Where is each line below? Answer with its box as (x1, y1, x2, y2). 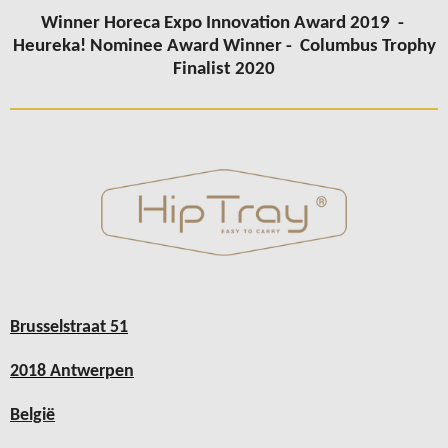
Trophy (377, 37, 436, 57)
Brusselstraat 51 (10, 319, 128, 337)
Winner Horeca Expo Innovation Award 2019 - (40, 14, 408, 34)
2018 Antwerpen (10, 363, 134, 381)
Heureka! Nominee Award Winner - (12, 37, 296, 57)
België (10, 406, 55, 424)
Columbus (299, 37, 378, 57)
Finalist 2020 (173, 60, 275, 80)
